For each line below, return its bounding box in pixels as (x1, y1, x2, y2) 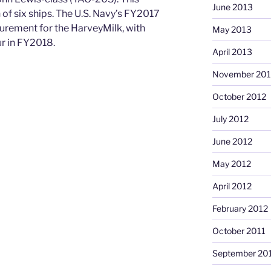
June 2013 (212, 1, 253, 12)
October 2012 (212, 91, 266, 102)
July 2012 (212, 113, 249, 124)
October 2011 (212, 225, 266, 236)
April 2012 (212, 180, 252, 191)
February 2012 (212, 203, 268, 214)
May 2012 (212, 158, 251, 169)
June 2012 (212, 135, 252, 146)
